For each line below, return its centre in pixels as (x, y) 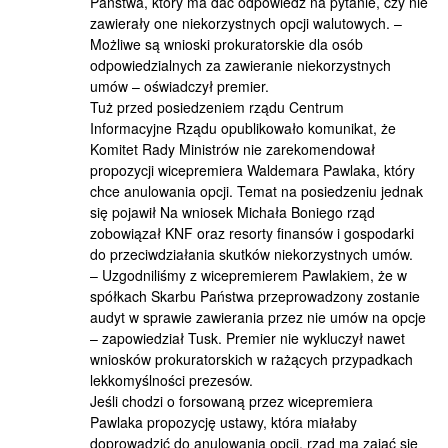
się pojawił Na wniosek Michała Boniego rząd (232, 212)
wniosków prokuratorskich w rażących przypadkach (251, 359)
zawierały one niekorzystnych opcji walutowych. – (246, 23)
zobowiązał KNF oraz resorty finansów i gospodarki (252, 233)
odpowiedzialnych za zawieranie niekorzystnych (240, 65)
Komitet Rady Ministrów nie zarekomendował (232, 149)
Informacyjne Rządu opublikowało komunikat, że (243, 128)
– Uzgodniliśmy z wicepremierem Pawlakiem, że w (248, 275)
